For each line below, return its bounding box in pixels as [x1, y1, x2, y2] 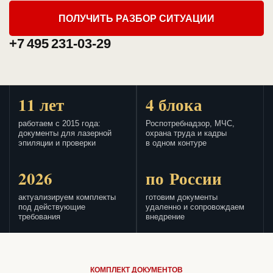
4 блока [146, 93, 202, 117]
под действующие [18, 203, 85, 212]
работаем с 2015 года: [18, 119, 101, 129]
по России [146, 166, 222, 191]
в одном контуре [146, 139, 207, 148]
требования [18, 213, 60, 222]
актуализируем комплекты [18, 193, 116, 202]
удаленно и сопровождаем [146, 203, 244, 212]
